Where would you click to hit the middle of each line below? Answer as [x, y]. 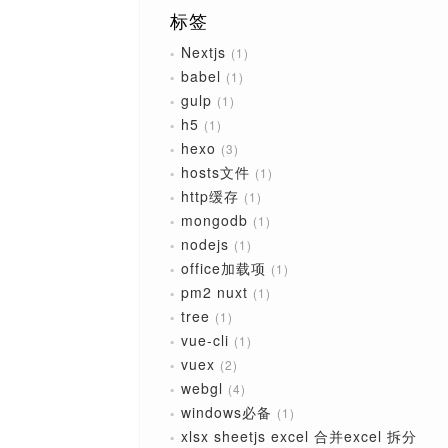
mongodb [214, 220]
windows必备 [226, 412]
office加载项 [223, 268]
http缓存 [209, 196]
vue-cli [204, 340]
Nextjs [203, 52]
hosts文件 [215, 172]
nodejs [204, 244]
